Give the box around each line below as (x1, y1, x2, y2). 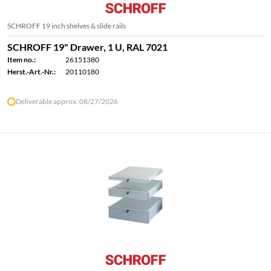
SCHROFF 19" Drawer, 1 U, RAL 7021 (7, 41, 168, 53)
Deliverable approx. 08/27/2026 (16, 97, 118, 106)
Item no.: (7, 55, 36, 65)
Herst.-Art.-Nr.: (7, 67, 56, 77)
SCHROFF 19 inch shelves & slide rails (7, 21, 126, 31)
